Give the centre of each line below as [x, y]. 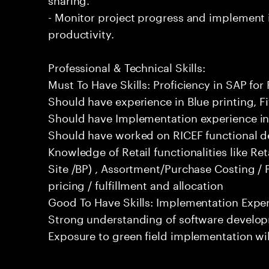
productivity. [81, 32]
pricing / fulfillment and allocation [136, 184]
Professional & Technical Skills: [127, 66]
